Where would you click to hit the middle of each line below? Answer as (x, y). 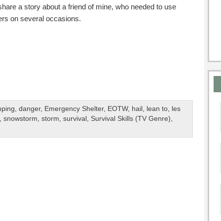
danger (30, 109)
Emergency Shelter (74, 109)
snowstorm (20, 119)
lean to (157, 109)
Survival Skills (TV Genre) (130, 119)
